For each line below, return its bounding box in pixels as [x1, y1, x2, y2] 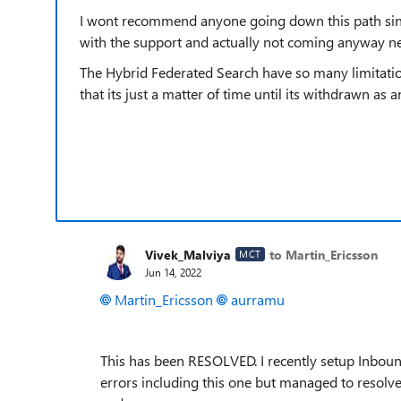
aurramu [231, 290, 285, 309]
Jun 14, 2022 [145, 264, 201, 279]
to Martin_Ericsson [269, 245, 378, 263]
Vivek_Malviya [145, 245, 231, 263]
